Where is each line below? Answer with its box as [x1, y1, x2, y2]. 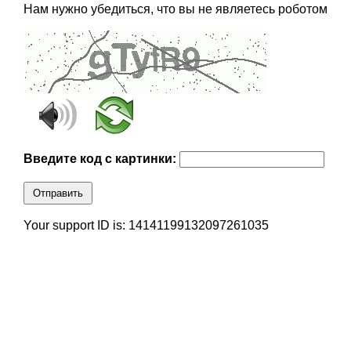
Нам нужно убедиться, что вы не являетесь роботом [23, 2, 327, 16]
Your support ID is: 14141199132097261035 [23, 219, 269, 233]
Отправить [32, 187, 83, 200]
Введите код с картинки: [23, 152, 179, 166]
